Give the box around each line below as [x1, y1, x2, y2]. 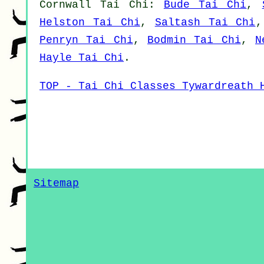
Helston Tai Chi [39, 16, 140, 29]
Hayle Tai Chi [39, 52, 124, 64]
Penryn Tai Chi [39, 34, 133, 47]
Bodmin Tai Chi [147, 34, 241, 47]
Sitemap [34, 177, 79, 190]
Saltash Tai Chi [154, 16, 256, 29]
